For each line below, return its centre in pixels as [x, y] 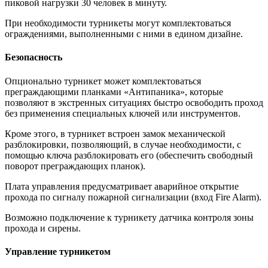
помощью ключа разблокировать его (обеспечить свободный [129, 155]
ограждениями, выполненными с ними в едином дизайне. [124, 34]
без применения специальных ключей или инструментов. [123, 113]
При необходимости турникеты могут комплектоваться [118, 23]
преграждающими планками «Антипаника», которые [114, 92]
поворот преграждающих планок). [75, 166]
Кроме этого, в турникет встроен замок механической [115, 133]
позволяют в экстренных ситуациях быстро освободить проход [134, 102]
